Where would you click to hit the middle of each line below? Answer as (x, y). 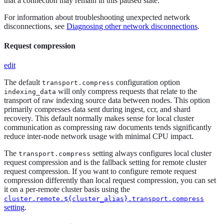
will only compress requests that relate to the (126, 91)
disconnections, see (35, 26)
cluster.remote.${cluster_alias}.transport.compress (104, 199)
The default (23, 82)
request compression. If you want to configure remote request (100, 171)
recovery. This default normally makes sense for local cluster (99, 118)
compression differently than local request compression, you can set (110, 180)
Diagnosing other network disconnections (132, 26)
